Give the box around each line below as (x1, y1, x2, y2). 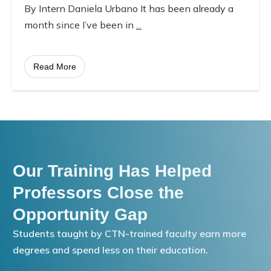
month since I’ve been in (24, 18, 136, 31)
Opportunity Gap (13, 204, 148, 224)
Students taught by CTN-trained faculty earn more (13, 227, 246, 240)
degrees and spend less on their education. (13, 243, 208, 256)
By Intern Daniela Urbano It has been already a (24, 2, 233, 15)
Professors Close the (13, 183, 184, 202)
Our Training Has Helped (13, 161, 212, 180)
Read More (33, 61, 76, 71)
